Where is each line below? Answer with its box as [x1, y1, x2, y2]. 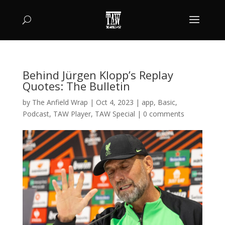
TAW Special [94, 109, 135, 119]
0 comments [143, 109, 184, 119]
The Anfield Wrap [32, 97, 88, 107]
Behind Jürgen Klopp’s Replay [22, 67, 173, 82]
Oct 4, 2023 [95, 97, 134, 107]
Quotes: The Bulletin [22, 78, 130, 93]
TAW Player [53, 109, 91, 119]
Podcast [22, 109, 49, 119]
